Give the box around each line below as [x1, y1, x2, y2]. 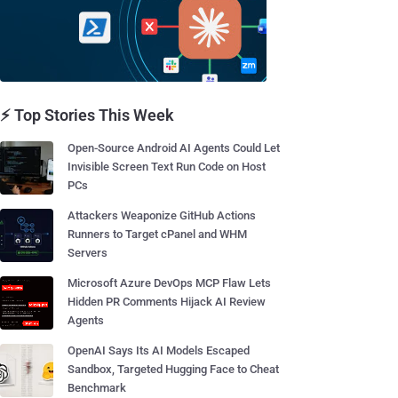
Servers [68, 246, 107, 259]
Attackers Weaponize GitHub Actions [68, 209, 256, 222]
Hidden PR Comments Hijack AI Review [68, 295, 266, 308]
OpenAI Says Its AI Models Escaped [68, 344, 250, 357]
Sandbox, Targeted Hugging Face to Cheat [68, 362, 279, 376]
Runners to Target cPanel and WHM [68, 227, 247, 241]
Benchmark [68, 381, 126, 394]
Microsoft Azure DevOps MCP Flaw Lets [68, 276, 271, 290]
